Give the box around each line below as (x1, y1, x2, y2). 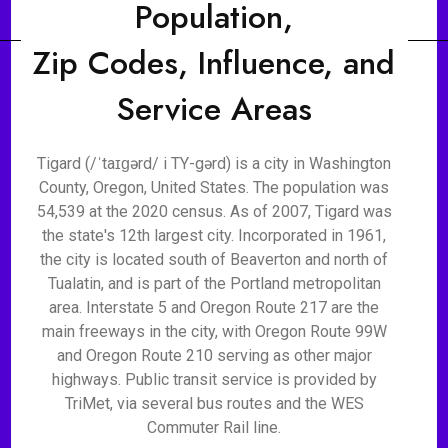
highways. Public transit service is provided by (51, 370, 377, 389)
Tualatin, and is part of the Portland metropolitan (47, 274, 381, 293)
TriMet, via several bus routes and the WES (64, 394, 364, 413)
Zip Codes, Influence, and (33, 40, 396, 86)
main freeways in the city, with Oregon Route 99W (41, 322, 387, 341)
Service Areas (116, 86, 312, 132)
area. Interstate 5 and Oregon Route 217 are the (49, 298, 380, 317)
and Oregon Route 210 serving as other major (56, 346, 372, 365)
